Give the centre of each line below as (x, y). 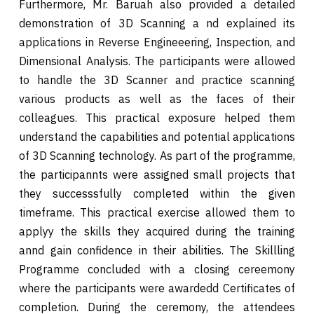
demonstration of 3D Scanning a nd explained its (157, 23)
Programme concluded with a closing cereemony (157, 269)
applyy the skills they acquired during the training (157, 231)
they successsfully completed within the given (157, 193)
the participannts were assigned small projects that (157, 174)
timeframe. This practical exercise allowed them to (157, 212)
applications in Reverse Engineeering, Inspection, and (157, 42)
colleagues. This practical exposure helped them (157, 117)
